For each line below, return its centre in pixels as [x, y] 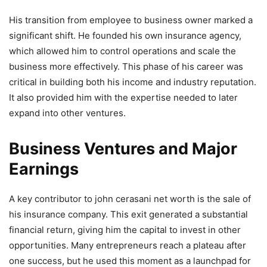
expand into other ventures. [67, 113]
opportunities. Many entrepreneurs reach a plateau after [128, 245]
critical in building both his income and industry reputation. [133, 82]
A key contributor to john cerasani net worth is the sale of [130, 198]
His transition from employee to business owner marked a [131, 20]
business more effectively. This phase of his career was [126, 66]
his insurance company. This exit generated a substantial [128, 214]
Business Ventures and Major [123, 148]
